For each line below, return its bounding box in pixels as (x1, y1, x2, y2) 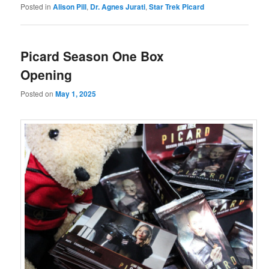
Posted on (20, 88, 56, 98)
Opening (20, 65, 73, 84)
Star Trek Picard (149, 1, 205, 13)
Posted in (20, 1, 52, 12)
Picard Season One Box (20, 47, 165, 65)
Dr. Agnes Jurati (90, 1, 146, 13)
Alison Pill (53, 1, 87, 13)
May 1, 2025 (55, 88, 97, 99)
